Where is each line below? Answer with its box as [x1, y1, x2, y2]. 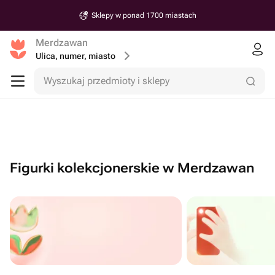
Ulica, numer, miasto [36, 51, 115, 61]
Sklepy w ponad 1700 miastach [91, 11, 196, 20]
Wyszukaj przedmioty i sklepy [44, 75, 169, 87]
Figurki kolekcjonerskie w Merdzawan [10, 160, 254, 176]
